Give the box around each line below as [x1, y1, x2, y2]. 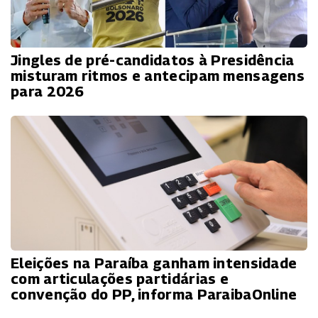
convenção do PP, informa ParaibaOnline [11, 286, 297, 304]
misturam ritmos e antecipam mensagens [11, 67, 305, 85]
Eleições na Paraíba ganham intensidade [11, 255, 297, 273]
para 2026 [11, 83, 84, 101]
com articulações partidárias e [11, 270, 229, 288]
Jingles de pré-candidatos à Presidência [11, 52, 295, 70]
